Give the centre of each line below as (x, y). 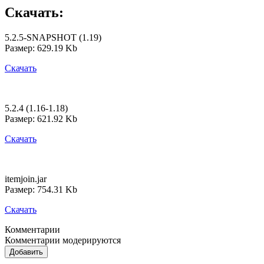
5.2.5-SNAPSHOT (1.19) (53, 37)
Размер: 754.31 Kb (41, 189)
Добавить (26, 252)
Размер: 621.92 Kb (41, 118)
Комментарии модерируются (63, 240)
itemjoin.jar (26, 179)
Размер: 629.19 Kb (41, 48)
